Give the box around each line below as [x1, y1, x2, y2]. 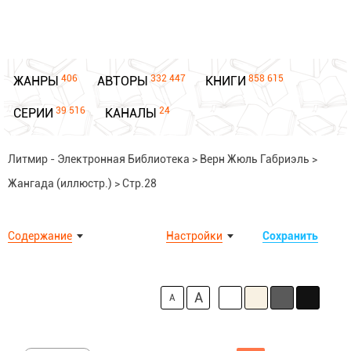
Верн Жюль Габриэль [200, 153, 309, 165]
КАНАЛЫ [105, 106, 157, 121]
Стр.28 [122, 177, 157, 190]
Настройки [166, 230, 223, 242]
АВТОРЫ [97, 74, 148, 89]
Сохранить [262, 230, 318, 242]
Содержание [8, 230, 72, 242]
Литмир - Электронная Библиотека [8, 153, 190, 165]
